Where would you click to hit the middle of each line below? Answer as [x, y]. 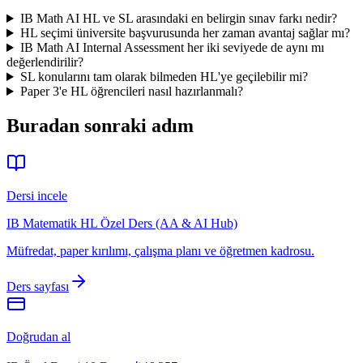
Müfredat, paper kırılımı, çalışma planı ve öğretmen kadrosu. [160, 250]
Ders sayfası [38, 286]
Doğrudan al [38, 336]
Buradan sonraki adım [100, 125]
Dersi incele [37, 195]
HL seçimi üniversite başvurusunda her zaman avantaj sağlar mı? [185, 33]
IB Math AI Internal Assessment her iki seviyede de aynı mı [172, 48]
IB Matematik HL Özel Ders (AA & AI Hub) [122, 223]
